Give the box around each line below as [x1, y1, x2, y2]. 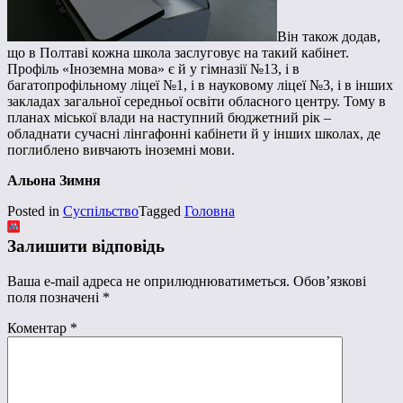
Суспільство [63, 203, 139, 219]
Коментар [7, 319, 70, 336]
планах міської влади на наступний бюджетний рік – [7, 110, 331, 126]
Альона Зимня [7, 173, 101, 189]
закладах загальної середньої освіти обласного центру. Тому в [7, 94, 386, 110]
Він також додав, [277, 29, 381, 45]
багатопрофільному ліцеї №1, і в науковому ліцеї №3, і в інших [7, 77, 393, 94]
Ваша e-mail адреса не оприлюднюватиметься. [7, 273, 290, 289]
